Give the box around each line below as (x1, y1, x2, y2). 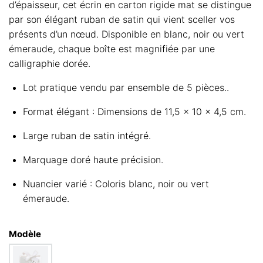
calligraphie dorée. (9, 57, 90, 69)
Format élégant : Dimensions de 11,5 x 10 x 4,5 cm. (23, 105, 246, 117)
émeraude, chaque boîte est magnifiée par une (9, 42, 215, 55)
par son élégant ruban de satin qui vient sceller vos (9, 13, 235, 25)
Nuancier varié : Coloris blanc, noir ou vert (23, 177, 209, 190)
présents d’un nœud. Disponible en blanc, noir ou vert (9, 28, 244, 40)
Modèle (9, 228, 41, 240)
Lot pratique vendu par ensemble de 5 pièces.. (23, 81, 229, 93)
